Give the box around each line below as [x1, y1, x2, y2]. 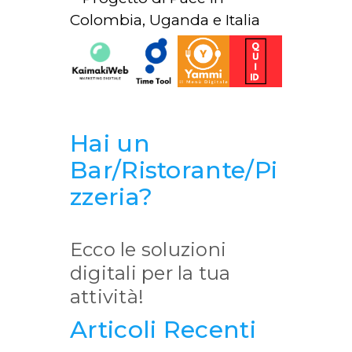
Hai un [70, 128, 150, 158]
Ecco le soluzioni [70, 237, 227, 261]
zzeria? [70, 181, 153, 211]
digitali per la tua [70, 261, 231, 284]
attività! [70, 284, 145, 308]
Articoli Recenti [70, 314, 256, 344]
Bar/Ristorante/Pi [70, 155, 278, 185]
